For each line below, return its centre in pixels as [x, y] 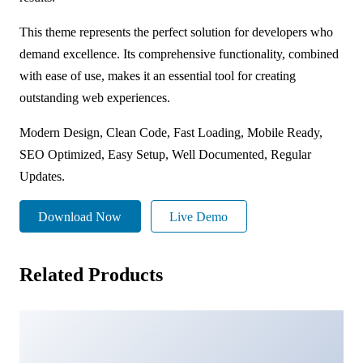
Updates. [42, 176]
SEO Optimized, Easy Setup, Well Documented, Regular [165, 154]
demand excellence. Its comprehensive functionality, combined [179, 53]
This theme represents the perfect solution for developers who [176, 32]
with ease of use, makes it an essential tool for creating [158, 75]
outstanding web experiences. [95, 97]
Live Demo [199, 216]
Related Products [91, 275]
